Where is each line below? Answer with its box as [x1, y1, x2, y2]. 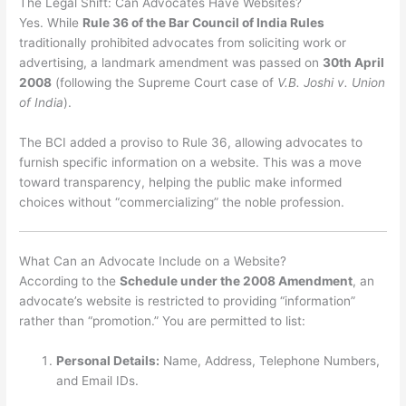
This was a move [259, 154, 362, 169]
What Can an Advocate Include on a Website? [19, 253, 287, 268]
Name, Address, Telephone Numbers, [159, 353, 381, 368]
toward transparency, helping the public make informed [19, 174, 343, 189]
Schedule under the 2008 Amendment [120, 273, 353, 288]
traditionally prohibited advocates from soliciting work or [19, 34, 347, 50]
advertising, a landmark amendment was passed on [19, 54, 324, 70]
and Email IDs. [56, 372, 140, 388]
